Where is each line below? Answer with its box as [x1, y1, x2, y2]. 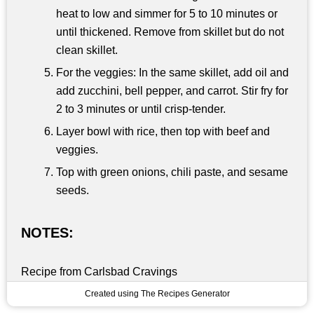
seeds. [56, 184, 89, 196]
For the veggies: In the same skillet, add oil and [56, 66, 289, 78]
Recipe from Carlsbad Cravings [21, 265, 177, 278]
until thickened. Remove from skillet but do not [56, 25, 284, 38]
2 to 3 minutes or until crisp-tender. [56, 102, 226, 115]
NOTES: [21, 224, 74, 240]
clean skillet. [56, 43, 118, 56]
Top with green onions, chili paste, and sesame [56, 165, 288, 178]
